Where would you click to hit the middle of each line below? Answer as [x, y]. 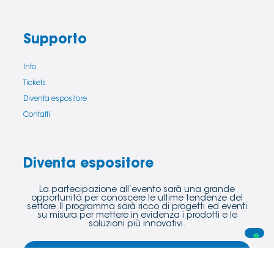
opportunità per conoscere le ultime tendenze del [137, 198]
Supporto [55, 40]
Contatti [37, 115]
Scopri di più [137, 253]
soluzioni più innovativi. [137, 224]
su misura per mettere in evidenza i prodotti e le [137, 216]
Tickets [35, 83]
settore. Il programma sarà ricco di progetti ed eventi [137, 207]
